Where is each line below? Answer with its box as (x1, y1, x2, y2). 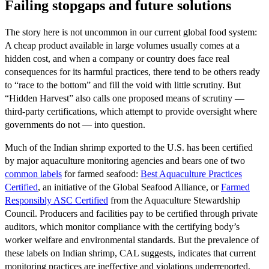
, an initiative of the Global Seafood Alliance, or (38, 181, 221, 192)
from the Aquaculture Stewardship (108, 195, 240, 205)
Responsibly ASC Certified (5, 195, 108, 205)
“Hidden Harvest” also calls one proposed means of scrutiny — (5, 92, 244, 103)
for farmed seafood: (62, 168, 141, 179)
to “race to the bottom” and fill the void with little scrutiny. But (5, 79, 241, 90)
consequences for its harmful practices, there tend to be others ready (5, 66, 260, 77)
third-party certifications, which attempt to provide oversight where (5, 106, 257, 116)
